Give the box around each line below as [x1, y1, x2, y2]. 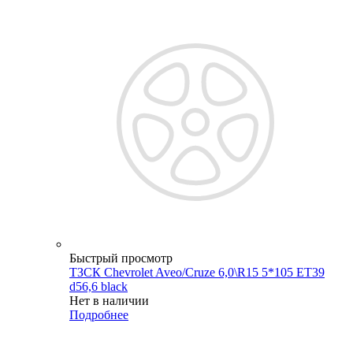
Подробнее [69, 307, 128, 321]
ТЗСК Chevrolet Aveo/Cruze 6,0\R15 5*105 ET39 [69, 265, 325, 279]
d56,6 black [69, 279, 128, 293]
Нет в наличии [69, 293, 149, 307]
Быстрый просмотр [69, 251, 173, 265]
